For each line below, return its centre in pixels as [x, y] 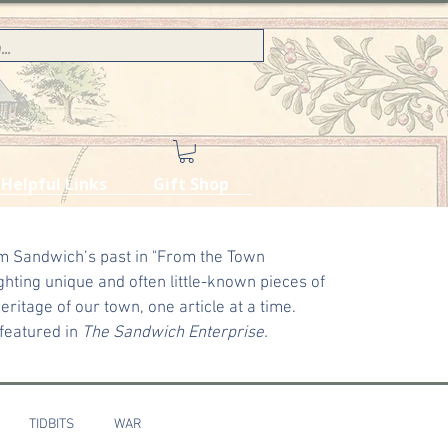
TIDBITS [51, 425]
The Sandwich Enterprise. [174, 332]
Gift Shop [191, 183]
